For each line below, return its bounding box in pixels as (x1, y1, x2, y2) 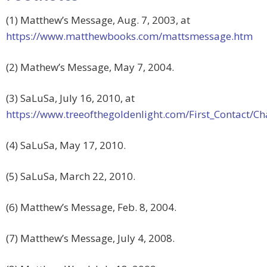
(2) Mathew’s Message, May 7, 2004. (6, 60, 174, 74)
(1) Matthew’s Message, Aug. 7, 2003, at (6, 13, 190, 27)
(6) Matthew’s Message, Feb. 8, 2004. (6, 200, 176, 215)
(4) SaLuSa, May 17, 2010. (6, 138, 126, 153)
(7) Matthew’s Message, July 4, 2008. (6, 231, 175, 246)
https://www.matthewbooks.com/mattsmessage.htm (6, 29, 253, 44)
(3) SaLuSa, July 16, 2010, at (6, 91, 135, 105)
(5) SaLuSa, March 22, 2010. (6, 169, 135, 184)
